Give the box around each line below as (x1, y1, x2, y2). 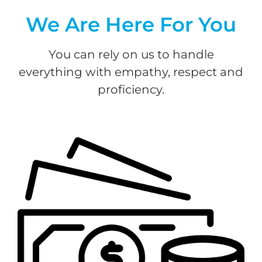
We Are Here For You (26, 12, 236, 37)
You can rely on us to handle (48, 47, 214, 61)
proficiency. (98, 82, 164, 96)
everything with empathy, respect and (19, 64, 243, 79)
